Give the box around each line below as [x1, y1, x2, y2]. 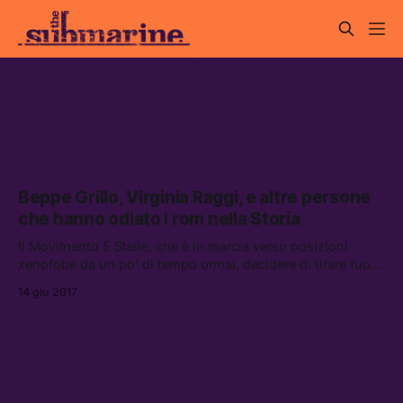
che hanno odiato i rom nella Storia [18, 209, 300, 230]
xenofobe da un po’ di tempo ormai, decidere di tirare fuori [18, 256, 379, 273]
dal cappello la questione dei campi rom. [18, 274, 269, 291]
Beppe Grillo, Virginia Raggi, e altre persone [18, 187, 372, 209]
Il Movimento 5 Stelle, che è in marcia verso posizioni [18, 238, 348, 255]
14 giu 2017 [18, 285, 77, 300]
